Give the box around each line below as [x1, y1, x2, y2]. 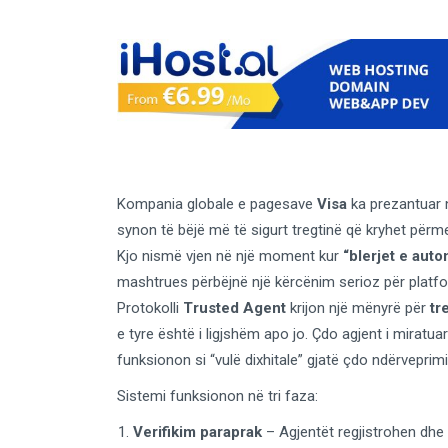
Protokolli [117, 299, 183, 318]
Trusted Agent [183, 299, 286, 318]
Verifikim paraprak [133, 423, 262, 442]
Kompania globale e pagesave [117, 195, 317, 214]
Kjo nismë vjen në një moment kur [117, 247, 343, 266]
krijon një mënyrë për [286, 299, 430, 318]
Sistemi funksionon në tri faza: [117, 387, 318, 406]
